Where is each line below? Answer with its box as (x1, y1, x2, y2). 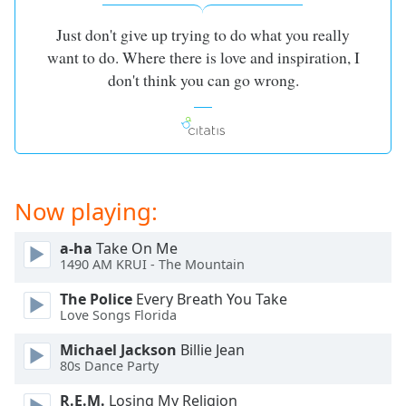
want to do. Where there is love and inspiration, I (46, 45, 360, 68)
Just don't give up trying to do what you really (56, 23, 350, 45)
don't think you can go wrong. (107, 68, 299, 91)
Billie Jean (177, 339, 245, 360)
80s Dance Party (60, 357, 159, 375)
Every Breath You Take (132, 288, 287, 309)
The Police (60, 288, 132, 309)
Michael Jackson (60, 339, 177, 360)
